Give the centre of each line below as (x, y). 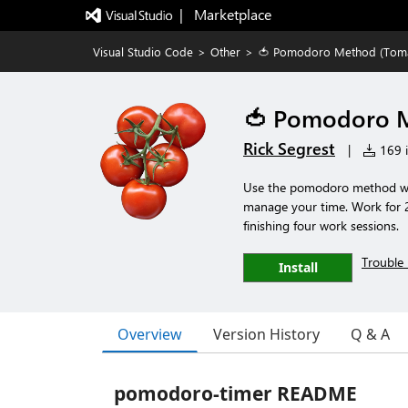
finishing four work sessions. (321, 225)
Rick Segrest (289, 148)
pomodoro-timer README (235, 393)
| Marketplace (225, 14)
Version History (266, 334)
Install (298, 267)
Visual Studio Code (143, 51)
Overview (150, 334)
